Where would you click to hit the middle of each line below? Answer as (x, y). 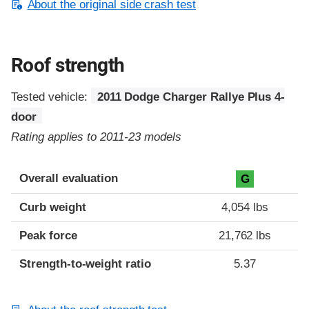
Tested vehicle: (51, 97)
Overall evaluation (69, 178)
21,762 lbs (245, 235)
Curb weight (53, 207)
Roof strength (68, 66)
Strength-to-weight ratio (85, 263)
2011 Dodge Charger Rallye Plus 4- (191, 97)
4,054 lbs (245, 207)
